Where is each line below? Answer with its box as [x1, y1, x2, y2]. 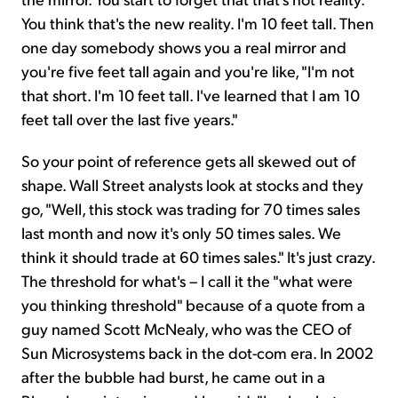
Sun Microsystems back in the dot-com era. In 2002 [21, 342, 373, 363]
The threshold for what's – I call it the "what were [21, 270, 353, 291]
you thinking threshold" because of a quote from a [21, 294, 365, 315]
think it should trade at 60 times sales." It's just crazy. [21, 246, 375, 267]
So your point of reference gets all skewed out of [21, 150, 355, 171]
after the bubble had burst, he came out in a [21, 366, 325, 387]
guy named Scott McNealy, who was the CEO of [21, 318, 351, 339]
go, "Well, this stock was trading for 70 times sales [21, 198, 360, 219]
